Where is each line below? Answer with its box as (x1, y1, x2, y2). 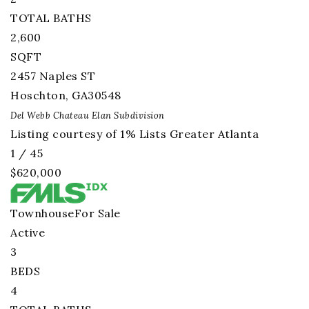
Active (10, 226, 45, 239)
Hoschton (10, 88, 66, 102)
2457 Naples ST (10, 69, 95, 83)
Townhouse (10, 206, 74, 220)
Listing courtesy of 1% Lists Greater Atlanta (10, 127, 259, 141)
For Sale (74, 206, 121, 220)
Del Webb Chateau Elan (10, 110, 112, 121)
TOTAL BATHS (10, 11, 92, 25)
